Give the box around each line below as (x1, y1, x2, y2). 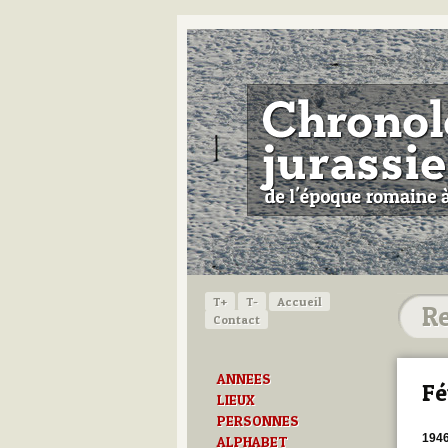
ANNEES (217, 369, 271, 388)
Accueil (277, 293, 322, 309)
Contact (213, 311, 260, 327)
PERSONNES (217, 411, 299, 430)
